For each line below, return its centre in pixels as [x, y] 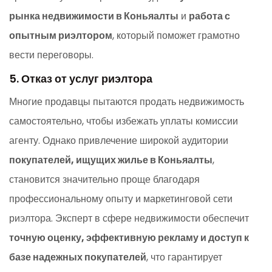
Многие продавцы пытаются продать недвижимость [127, 101]
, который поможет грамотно [176, 35]
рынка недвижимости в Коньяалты [94, 16]
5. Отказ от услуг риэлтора [81, 78]
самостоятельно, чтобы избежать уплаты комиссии [124, 121]
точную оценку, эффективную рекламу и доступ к [129, 237]
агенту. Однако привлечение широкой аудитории [119, 140]
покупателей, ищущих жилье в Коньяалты [111, 160]
